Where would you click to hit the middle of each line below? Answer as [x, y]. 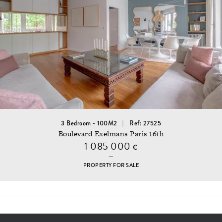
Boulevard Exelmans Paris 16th [111, 134]
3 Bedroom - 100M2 [89, 123]
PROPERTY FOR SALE [111, 166]
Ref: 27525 [145, 123]
